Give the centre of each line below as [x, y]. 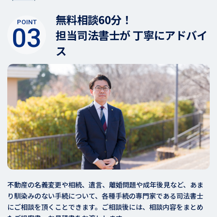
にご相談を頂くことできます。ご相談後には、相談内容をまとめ [105, 207]
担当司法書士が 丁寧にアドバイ [132, 35]
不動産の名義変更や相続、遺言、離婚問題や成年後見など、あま [105, 185]
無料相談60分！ [94, 20]
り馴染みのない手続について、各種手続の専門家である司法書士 [105, 196]
